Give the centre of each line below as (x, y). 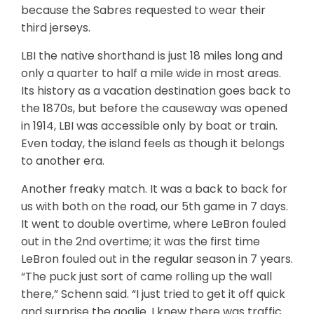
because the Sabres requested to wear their (143, 10)
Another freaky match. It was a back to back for (154, 189)
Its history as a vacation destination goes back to (156, 91)
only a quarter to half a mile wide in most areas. (151, 73)
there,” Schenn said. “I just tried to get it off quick (153, 294)
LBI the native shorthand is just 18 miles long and (152, 56)
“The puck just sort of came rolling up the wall (146, 277)
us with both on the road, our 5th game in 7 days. (155, 206)
